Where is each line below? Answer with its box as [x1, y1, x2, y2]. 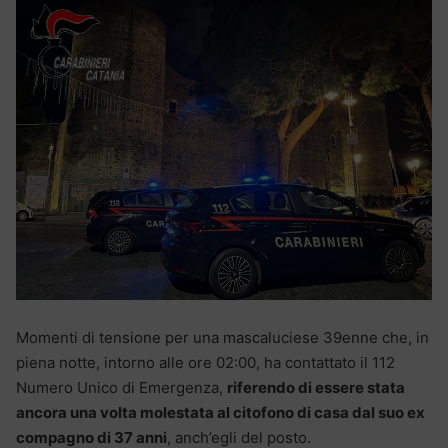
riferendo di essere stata [227, 378, 405, 398]
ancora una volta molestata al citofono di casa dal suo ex [16, 403, 425, 423]
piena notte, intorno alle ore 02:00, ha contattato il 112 [16, 353, 395, 373]
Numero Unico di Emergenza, [16, 378, 227, 398]
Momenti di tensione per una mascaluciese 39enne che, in [16, 328, 429, 348]
